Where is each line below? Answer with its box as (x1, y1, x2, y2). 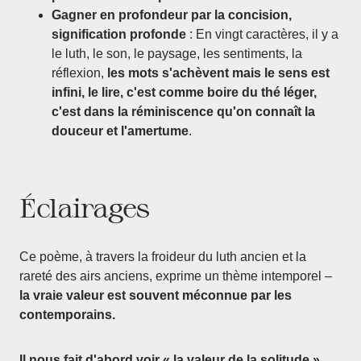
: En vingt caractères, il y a (186, 27, 338, 41)
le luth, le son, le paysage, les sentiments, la (52, 47, 302, 60)
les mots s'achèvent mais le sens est (107, 66, 330, 80)
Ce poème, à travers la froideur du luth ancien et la (19, 250, 306, 263)
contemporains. (19, 308, 115, 322)
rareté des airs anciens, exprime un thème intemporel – (19, 269, 332, 283)
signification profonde (52, 27, 186, 41)
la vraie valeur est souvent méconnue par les (19, 288, 292, 302)
